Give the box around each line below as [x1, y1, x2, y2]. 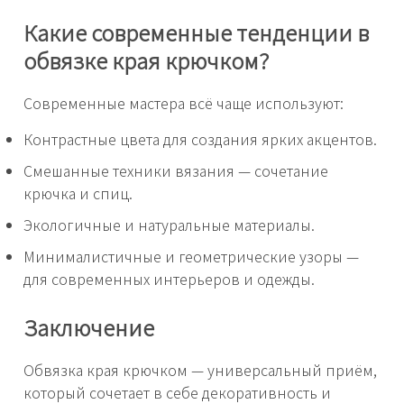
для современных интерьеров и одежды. [23, 268, 315, 290]
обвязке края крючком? [23, 44, 269, 77]
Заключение [23, 311, 154, 344]
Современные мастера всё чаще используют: [23, 92, 344, 115]
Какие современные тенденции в [23, 16, 369, 49]
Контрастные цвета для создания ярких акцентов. [23, 128, 377, 151]
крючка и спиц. [23, 182, 133, 205]
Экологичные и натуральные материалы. [23, 214, 315, 236]
